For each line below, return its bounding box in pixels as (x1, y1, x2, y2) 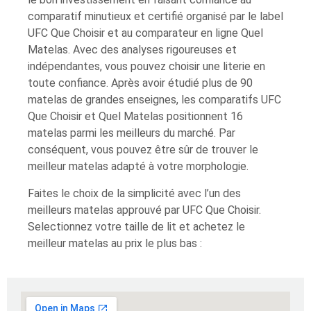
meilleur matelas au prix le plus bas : (28, 236, 202, 250)
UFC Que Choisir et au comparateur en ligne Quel (28, 26, 263, 40)
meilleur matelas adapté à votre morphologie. (28, 160, 249, 174)
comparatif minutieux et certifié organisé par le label (28, 10, 283, 24)
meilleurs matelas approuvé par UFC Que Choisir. (28, 203, 261, 217)
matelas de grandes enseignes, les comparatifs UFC (28, 93, 281, 107)
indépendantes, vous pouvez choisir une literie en (28, 60, 265, 74)
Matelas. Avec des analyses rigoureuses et (28, 43, 237, 57)
